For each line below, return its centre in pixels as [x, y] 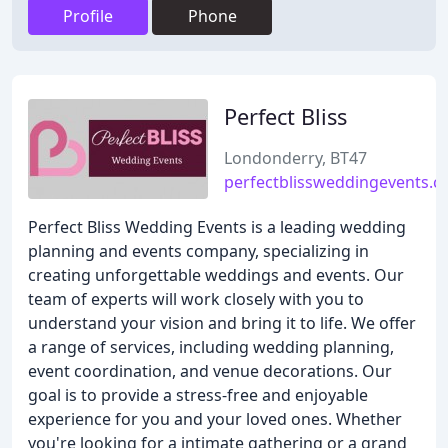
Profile [88, 16]
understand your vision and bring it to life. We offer [222, 323]
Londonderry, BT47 [295, 158]
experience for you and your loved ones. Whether [215, 419]
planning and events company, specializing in [198, 251]
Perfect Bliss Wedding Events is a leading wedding [217, 227]
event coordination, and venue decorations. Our [210, 371]
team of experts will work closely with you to [196, 299]
